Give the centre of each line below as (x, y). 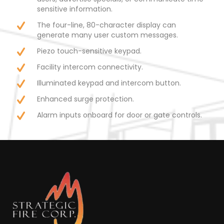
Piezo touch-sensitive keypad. (89, 51)
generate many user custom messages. (107, 35)
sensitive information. (75, 9)
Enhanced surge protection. (85, 99)
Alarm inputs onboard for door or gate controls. (119, 115)
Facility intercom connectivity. (90, 67)
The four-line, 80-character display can (106, 25)
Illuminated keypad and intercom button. (109, 83)
